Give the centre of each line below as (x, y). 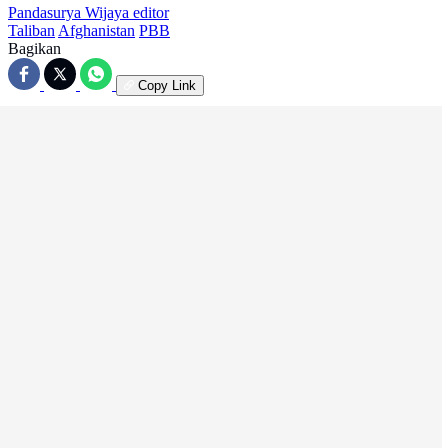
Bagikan (34, 49)
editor (151, 13)
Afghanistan (96, 31)
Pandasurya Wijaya (68, 13)
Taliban (31, 31)
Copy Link (167, 86)
